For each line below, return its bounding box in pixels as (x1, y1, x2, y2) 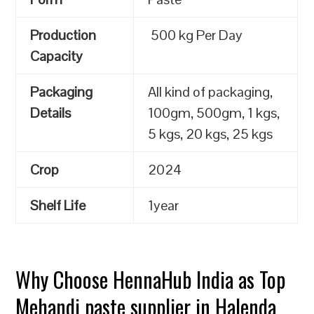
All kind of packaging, (148, 83, 273, 101)
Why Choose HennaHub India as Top (15, 264, 286, 295)
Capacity (30, 47, 83, 65)
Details (30, 104, 71, 122)
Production (30, 26, 97, 44)
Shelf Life (30, 196, 86, 214)
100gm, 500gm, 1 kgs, (148, 104, 280, 122)
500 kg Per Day (148, 26, 243, 44)
